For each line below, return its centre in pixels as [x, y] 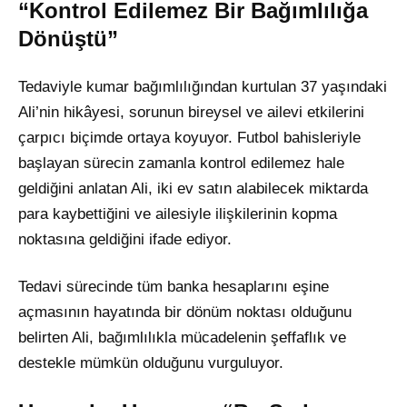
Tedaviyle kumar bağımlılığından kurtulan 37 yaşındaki [203, 86]
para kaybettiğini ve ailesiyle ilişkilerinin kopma [178, 213]
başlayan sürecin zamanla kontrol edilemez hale [181, 163]
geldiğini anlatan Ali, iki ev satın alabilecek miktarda [193, 188]
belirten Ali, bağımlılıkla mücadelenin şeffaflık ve [182, 337]
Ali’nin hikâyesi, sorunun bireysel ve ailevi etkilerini [191, 112]
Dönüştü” [68, 38]
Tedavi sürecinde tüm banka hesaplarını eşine [174, 286]
